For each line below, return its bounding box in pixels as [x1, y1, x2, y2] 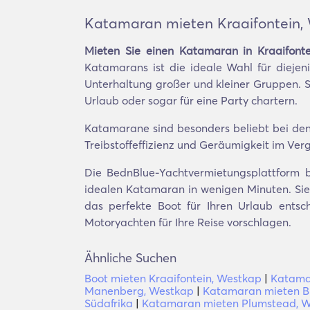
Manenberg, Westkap [84, 284, 194, 298]
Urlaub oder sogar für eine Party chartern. [84, 93, 298, 107]
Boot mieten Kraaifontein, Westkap [84, 271, 262, 285]
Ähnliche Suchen [84, 250, 176, 266]
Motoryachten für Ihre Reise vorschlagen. [84, 215, 291, 229]
